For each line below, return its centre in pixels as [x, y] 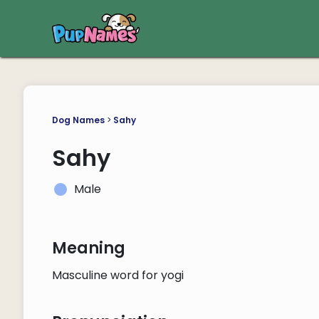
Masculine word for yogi [117, 275]
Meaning [88, 248]
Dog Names [78, 120]
